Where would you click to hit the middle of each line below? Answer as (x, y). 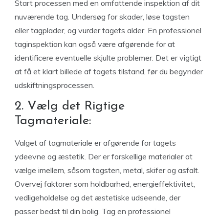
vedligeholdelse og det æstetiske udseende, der (98, 197)
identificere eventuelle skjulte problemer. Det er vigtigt (108, 58)
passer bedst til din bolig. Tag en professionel (93, 211)
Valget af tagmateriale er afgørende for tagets (95, 143)
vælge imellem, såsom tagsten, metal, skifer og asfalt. (107, 170)
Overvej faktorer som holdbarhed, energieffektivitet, (105, 184)
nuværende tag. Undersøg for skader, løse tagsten (102, 17)
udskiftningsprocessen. (55, 85)
